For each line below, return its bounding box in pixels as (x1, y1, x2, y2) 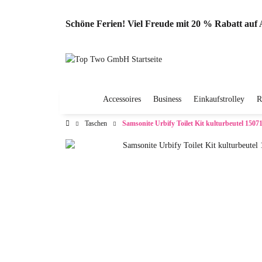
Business (153, 95, 181, 104)
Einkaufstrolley (194, 95, 244, 104)
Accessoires (103, 95, 141, 104)
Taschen (85, 119, 107, 127)
